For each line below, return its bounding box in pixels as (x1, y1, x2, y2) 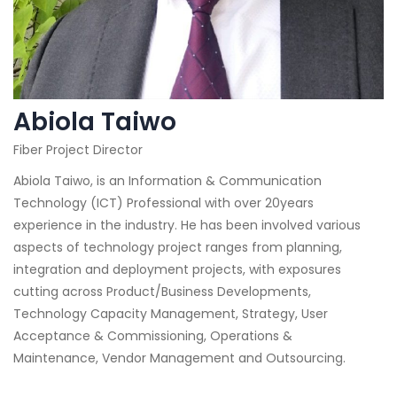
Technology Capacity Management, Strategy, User (13, 305, 328, 323)
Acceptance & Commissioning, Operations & (13, 327, 292, 345)
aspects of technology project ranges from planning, (13, 238, 342, 256)
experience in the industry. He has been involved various (13, 216, 361, 234)
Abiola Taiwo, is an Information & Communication (13, 172, 322, 190)
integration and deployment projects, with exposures (13, 261, 341, 278)
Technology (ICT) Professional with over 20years (13, 194, 314, 212)
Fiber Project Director (13, 141, 143, 159)
